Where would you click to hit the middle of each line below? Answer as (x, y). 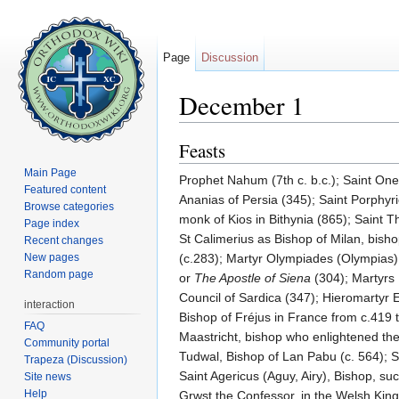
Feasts (202, 150)
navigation (261, 130)
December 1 (241, 105)
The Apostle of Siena (252, 277)
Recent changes (64, 240)
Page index (52, 223)
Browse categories (69, 206)
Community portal (67, 342)
